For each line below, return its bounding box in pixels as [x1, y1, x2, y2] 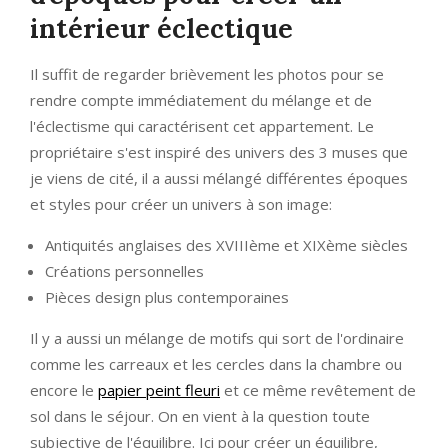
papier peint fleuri [98, 380, 220, 401]
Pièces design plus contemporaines [45, 287, 289, 308]
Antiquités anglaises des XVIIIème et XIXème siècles [45, 235, 408, 256]
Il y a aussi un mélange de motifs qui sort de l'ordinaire [30, 328, 404, 349]
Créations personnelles [45, 261, 204, 282]
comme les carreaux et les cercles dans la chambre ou [30, 354, 402, 375]
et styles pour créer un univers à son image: [30, 194, 332, 215]
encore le [30, 380, 98, 401]
